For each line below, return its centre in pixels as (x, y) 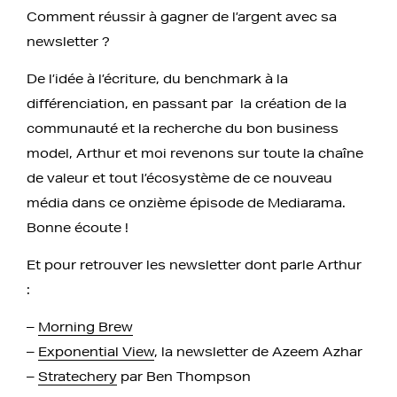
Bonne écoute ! (81, 227)
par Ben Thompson (184, 376)
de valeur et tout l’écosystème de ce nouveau (179, 178)
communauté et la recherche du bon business (183, 128)
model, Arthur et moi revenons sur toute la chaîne (195, 153)
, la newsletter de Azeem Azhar (260, 351)
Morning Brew (86, 327)
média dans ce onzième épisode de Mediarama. (186, 202)
